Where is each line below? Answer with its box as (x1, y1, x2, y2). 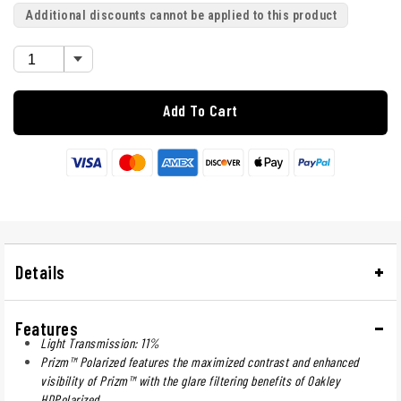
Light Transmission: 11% (40, 334, 160, 351)
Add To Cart (163, 100, 238, 121)
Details (15, 260, 65, 283)
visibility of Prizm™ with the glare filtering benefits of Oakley (40, 371, 340, 388)
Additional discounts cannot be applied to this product (25, 8, 337, 23)
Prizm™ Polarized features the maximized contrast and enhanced (40, 353, 359, 370)
